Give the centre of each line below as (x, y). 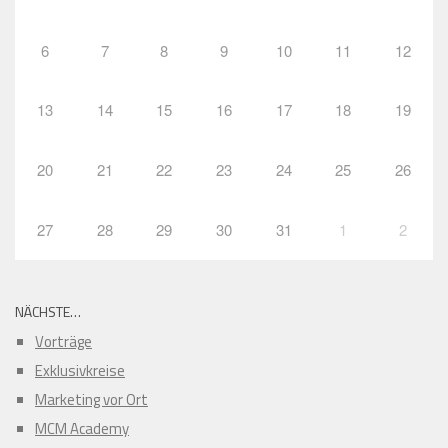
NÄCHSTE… (48, 311)
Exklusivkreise (80, 370)
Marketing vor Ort (91, 399)
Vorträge (63, 341)
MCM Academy (82, 428)
